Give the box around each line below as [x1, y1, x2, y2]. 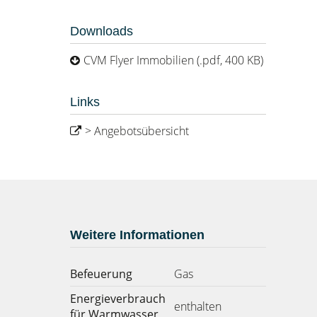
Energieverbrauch [69, 291, 166, 306]
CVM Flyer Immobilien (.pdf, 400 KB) [83, 52, 263, 68]
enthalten [173, 299, 221, 314]
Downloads [69, 24, 133, 38]
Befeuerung [69, 266, 132, 282]
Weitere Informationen [69, 228, 204, 242]
